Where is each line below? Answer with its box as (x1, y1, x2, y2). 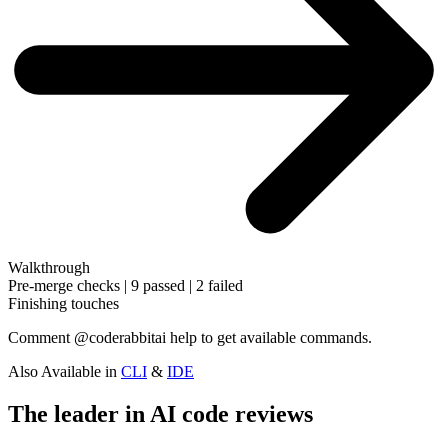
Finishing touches (8, 295, 119, 313)
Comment (8, 329, 70, 347)
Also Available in (8, 363, 117, 381)
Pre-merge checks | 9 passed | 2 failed (8, 277, 243, 295)
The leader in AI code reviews (8, 401, 313, 428)
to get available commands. (201, 329, 372, 347)
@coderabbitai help (74, 329, 197, 347)
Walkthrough (8, 259, 90, 277)
